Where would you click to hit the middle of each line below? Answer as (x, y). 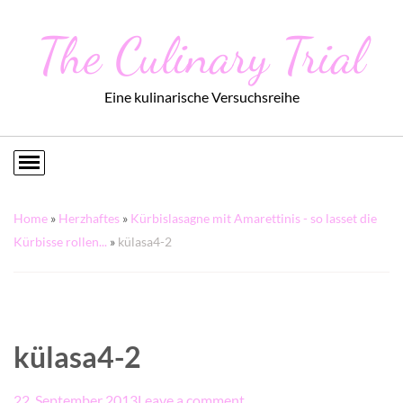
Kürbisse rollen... (60, 242)
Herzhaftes (89, 218)
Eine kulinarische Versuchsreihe (201, 97)
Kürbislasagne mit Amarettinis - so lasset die (254, 218)
